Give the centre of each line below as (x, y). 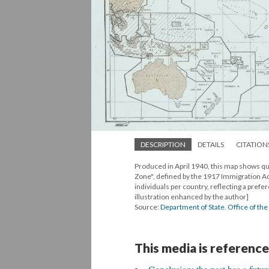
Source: (147, 207)
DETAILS (211, 144)
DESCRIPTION (163, 144)
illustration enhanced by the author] (192, 196)
